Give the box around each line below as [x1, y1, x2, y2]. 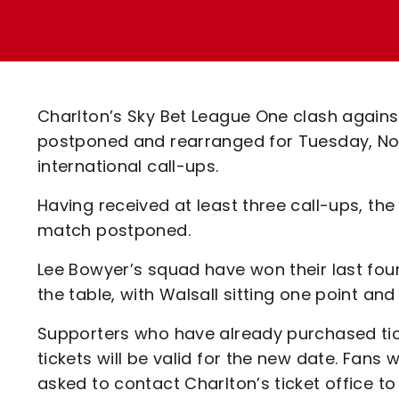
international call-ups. [37, 155, 219, 177]
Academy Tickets [97, 75, 235, 95]
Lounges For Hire [97, 26, 226, 46]
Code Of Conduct [97, 106, 234, 126]
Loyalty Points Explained [97, 12, 290, 33]
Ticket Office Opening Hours [97, 44, 318, 64]
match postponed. [37, 219, 191, 241]
